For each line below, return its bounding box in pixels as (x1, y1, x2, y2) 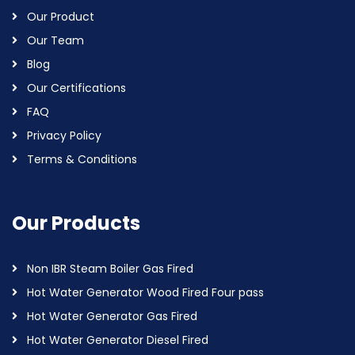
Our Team (27, 32, 84, 48)
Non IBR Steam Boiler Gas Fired (27, 261, 193, 277)
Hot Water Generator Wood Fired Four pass (27, 284, 264, 300)
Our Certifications (27, 80, 126, 96)
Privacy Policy (27, 128, 101, 143)
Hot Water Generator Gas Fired (27, 308, 197, 324)
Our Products (12, 210, 140, 236)
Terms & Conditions (27, 151, 137, 167)
